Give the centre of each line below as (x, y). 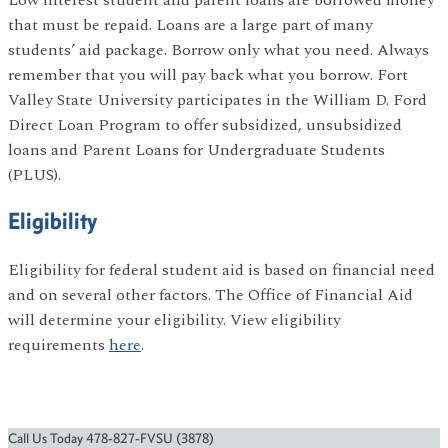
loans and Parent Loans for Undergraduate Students (196, 150)
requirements (58, 345)
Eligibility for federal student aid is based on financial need (221, 270)
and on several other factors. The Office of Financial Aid (210, 295)
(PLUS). (36, 175)
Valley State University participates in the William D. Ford (217, 100)
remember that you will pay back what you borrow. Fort (208, 75)
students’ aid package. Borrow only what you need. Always (218, 50)
